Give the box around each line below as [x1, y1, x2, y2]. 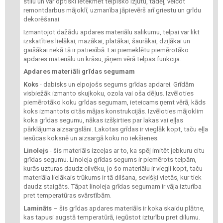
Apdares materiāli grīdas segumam [23, 68, 135, 75]
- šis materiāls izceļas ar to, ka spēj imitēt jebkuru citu [50, 147, 205, 154]
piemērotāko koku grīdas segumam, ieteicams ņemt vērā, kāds [23, 98, 206, 106]
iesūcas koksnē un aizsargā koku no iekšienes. [23, 134, 159, 142]
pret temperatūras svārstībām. [23, 192, 111, 199]
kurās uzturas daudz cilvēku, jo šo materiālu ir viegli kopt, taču [23, 165, 203, 172]
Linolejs [23, 147, 50, 154]
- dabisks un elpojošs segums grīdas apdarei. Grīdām [38, 80, 194, 88]
